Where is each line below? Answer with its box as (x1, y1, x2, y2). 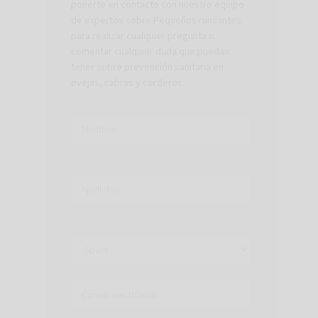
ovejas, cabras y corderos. (71, 76, 185, 89)
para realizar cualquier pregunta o (71, 29, 214, 43)
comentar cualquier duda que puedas (71, 45, 229, 58)
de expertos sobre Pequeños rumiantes (71, 13, 241, 27)
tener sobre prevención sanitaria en (71, 60, 224, 74)
